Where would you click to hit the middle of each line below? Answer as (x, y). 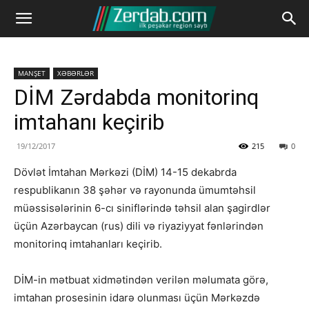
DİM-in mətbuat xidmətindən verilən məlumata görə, (141, 280)
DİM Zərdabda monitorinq (136, 97)
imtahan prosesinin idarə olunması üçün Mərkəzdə (137, 298)
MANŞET (32, 73)
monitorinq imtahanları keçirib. (88, 244)
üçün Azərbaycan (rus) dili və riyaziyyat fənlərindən (139, 226)
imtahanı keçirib (89, 122)
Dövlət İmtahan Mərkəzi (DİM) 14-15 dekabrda (125, 172)
